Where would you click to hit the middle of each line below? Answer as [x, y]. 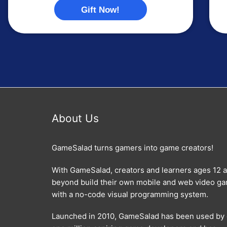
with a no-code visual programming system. [130, 194]
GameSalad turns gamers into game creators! [133, 148]
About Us [75, 118]
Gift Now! [101, 9]
